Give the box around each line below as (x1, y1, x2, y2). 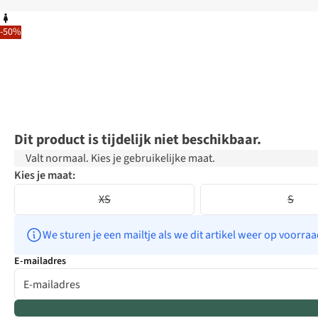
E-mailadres (14, 254, 66, 269)
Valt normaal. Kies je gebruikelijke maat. (26, 150, 215, 167)
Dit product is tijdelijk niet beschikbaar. (14, 130, 261, 150)
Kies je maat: (14, 168, 75, 184)
